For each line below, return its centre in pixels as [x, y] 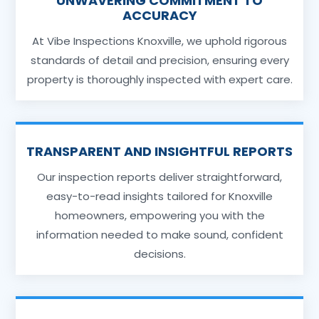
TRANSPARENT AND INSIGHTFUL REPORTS [159, 151]
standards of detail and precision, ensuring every [159, 60]
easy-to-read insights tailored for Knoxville [159, 196]
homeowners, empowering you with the [159, 215]
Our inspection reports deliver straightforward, [159, 177]
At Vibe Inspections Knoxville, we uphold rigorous [159, 41]
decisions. [159, 253]
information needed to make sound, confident [159, 234]
